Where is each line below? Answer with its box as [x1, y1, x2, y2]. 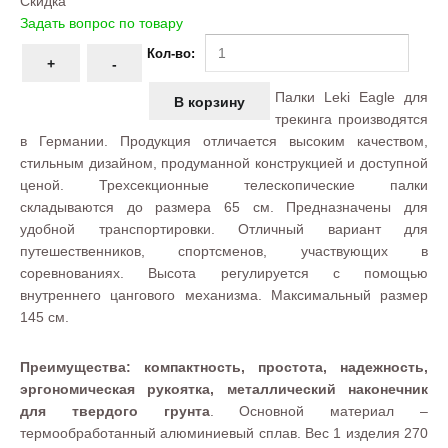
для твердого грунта [20, 403, 210, 419]
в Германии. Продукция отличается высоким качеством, [20, 133, 428, 149]
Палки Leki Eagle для [275, 89, 428, 105]
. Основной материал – [209, 403, 429, 419]
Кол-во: [147, 46, 199, 61]
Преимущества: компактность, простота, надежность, [20, 359, 428, 375]
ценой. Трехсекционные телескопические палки [20, 177, 428, 193]
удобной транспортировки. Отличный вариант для [20, 221, 428, 237]
